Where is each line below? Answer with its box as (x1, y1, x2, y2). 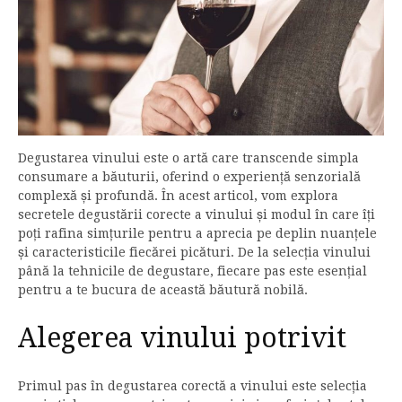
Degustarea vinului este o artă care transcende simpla (18, 150, 359, 165)
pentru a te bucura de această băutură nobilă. (18, 282, 308, 297)
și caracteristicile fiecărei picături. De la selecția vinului (18, 244, 371, 259)
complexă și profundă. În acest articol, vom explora (18, 188, 338, 203)
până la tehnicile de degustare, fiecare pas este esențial (18, 263, 367, 278)
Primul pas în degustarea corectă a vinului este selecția (18, 378, 367, 393)
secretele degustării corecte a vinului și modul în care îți (18, 206, 375, 222)
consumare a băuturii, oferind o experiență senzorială (18, 169, 361, 184)
